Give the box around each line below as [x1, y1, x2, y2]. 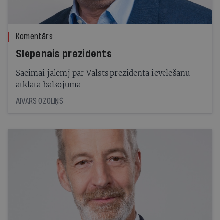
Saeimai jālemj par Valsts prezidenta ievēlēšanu [16, 68, 190, 78]
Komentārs [16, 32, 53, 41]
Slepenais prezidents [16, 48, 111, 60]
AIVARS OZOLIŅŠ [16, 96, 63, 105]
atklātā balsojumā [16, 80, 81, 89]
